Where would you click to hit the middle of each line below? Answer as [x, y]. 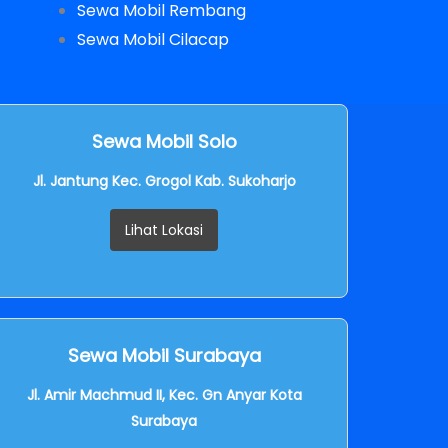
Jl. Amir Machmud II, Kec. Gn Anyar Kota [164, 394]
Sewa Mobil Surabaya [164, 355]
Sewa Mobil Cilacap [152, 39]
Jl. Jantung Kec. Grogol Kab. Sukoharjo [164, 180]
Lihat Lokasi [164, 229]
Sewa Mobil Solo [164, 141]
